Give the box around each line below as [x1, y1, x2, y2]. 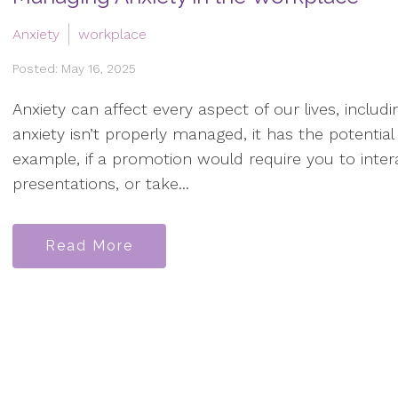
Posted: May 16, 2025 [12, 60, 136, 76]
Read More [45, 236, 133, 254]
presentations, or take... [12, 174, 189, 194]
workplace [78, 25, 147, 43]
